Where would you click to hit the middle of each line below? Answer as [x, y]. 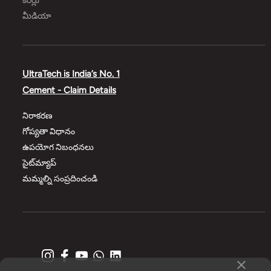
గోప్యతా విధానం [48, 131]
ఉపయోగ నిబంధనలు [58, 147]
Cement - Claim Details [69, 90]
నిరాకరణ [37, 116]
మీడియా [37, 16]
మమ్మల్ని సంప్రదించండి [60, 178]
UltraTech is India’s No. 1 [71, 73]
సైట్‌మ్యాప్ [39, 163]
